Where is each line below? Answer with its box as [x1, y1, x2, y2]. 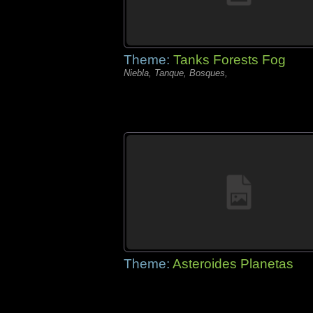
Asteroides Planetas [173, 256, 293, 271]
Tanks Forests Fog [173, 52, 286, 67]
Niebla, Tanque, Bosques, [124, 68, 228, 78]
